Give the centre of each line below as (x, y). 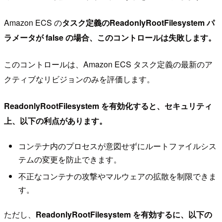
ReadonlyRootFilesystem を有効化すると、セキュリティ (108, 106)
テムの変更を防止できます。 (70, 160)
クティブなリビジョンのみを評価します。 (79, 79)
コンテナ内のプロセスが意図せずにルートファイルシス (117, 146)
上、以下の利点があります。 (55, 120)
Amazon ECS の (33, 22)
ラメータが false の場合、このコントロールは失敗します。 (110, 37)
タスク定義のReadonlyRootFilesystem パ (138, 22)
